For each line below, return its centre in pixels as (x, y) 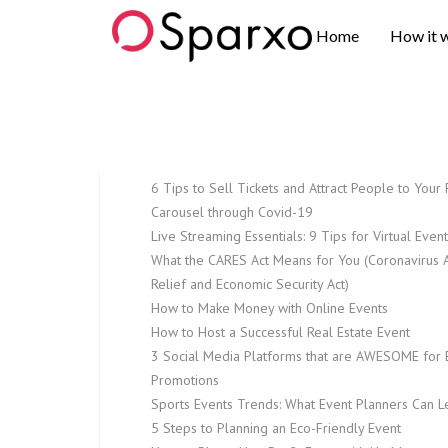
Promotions (185, 380)
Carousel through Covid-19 (232, 212)
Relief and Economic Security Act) (250, 284)
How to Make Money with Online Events (269, 308)
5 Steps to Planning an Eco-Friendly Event (276, 428)
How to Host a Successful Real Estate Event (280, 332)
